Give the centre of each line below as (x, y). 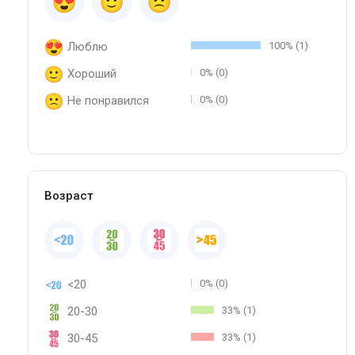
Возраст (69, 195)
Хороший (92, 73)
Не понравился (108, 100)
